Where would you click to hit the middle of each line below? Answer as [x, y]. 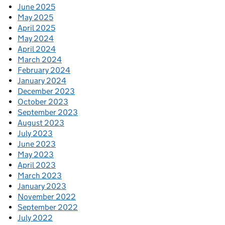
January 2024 [42, 81]
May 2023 [36, 154]
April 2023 [37, 165]
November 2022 [47, 197]
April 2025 [36, 28]
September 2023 [48, 112]
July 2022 [35, 218]
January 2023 [42, 186]
